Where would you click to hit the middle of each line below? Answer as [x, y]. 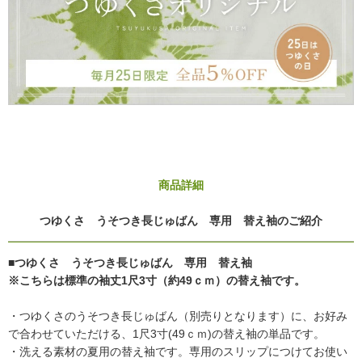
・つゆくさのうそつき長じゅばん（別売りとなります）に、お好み [178, 316]
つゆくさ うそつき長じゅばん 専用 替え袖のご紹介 [181, 221]
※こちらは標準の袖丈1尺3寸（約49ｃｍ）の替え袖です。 [157, 281]
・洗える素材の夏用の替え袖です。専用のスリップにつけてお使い [178, 352]
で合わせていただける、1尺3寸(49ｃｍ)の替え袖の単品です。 [166, 334]
